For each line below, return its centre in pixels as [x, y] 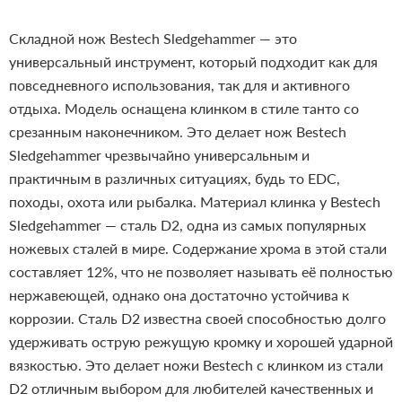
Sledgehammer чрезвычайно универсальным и [159, 155]
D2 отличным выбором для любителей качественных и [191, 389]
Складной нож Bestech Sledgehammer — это [153, 39]
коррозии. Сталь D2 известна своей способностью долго [197, 319]
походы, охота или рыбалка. [103, 202]
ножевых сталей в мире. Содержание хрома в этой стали [198, 249]
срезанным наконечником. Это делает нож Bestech [178, 132]
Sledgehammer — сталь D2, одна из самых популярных [188, 225]
